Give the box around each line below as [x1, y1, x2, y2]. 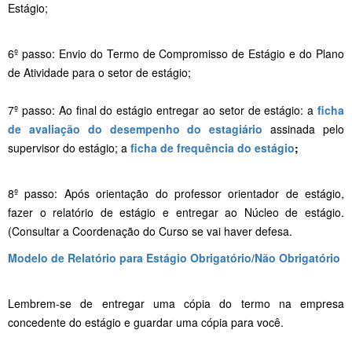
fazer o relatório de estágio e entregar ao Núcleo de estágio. [8, 203, 344, 220]
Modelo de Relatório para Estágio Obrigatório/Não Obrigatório [8, 249, 340, 266]
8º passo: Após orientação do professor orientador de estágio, [8, 185, 344, 201]
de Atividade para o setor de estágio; [8, 64, 191, 80]
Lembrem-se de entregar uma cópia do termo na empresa [8, 295, 344, 311]
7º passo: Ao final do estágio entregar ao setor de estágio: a [8, 101, 314, 118]
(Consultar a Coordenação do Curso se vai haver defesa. [8, 222, 292, 239]
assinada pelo [262, 120, 345, 137]
